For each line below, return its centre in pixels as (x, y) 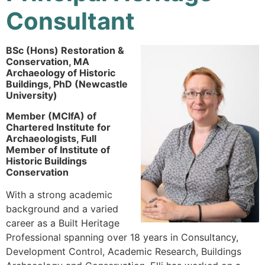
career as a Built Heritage (63, 223)
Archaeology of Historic (61, 72)
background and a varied (62, 209)
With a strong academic (59, 194)
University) (32, 95)
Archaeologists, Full (51, 138)
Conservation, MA (48, 61)
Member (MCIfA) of (51, 116)
